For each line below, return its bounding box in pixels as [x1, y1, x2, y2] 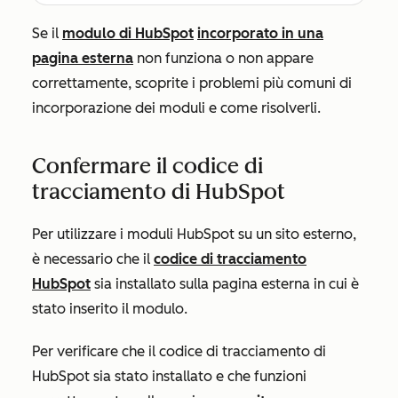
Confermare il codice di [32, 153, 263, 179]
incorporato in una [197, 25, 323, 42]
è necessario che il [32, 251, 154, 267]
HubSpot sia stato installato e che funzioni [32, 368, 306, 385]
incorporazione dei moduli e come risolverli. [32, 99, 321, 116]
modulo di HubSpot [62, 25, 194, 42]
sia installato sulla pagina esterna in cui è [91, 275, 359, 292]
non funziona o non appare [133, 50, 314, 67]
